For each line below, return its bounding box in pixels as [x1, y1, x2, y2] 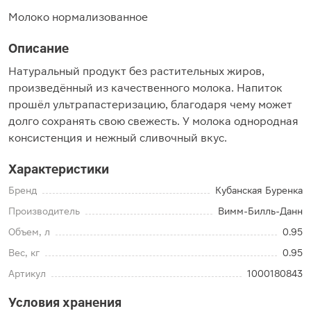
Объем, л [8, 226, 50, 237]
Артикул [8, 268, 46, 279]
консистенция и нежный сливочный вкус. [8, 131, 227, 144]
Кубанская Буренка [215, 185, 303, 196]
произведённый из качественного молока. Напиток [8, 81, 283, 94]
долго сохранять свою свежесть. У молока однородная [8, 115, 299, 128]
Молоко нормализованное [8, 10, 148, 24]
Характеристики [8, 162, 109, 176]
